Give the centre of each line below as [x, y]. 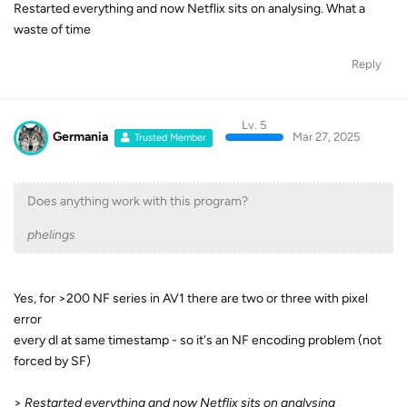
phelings [51, 234]
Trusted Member [171, 138]
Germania [80, 137]
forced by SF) [52, 361]
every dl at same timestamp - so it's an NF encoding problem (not [198, 340]
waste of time [52, 30]
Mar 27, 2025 [326, 137]
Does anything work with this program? [138, 201]
